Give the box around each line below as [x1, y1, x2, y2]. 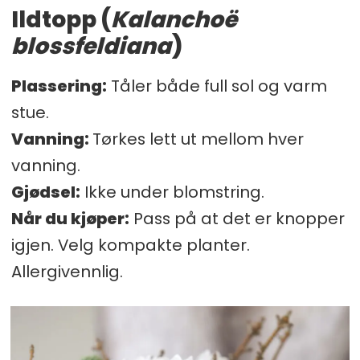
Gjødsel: [10, 180, 80, 203]
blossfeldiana [10, 30, 171, 62]
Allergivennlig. [10, 260, 123, 283]
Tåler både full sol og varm [106, 74, 327, 97]
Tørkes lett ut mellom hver [92, 127, 304, 150]
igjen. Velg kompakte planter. [10, 233, 250, 256]
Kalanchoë [110, 3, 237, 35]
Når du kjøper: [10, 207, 129, 230]
